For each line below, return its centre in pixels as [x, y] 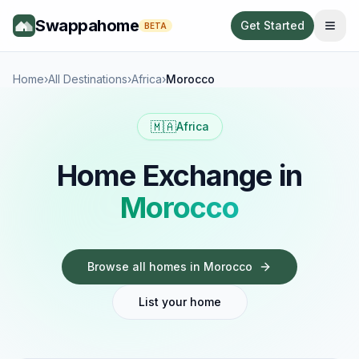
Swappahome [87, 26]
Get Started [272, 25]
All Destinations [88, 79]
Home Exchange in [179, 175]
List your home [179, 302]
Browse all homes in [145, 266]
